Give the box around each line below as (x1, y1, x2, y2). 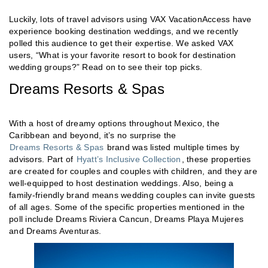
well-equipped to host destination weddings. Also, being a (9, 178, 234, 188)
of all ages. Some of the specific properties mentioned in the (9, 202, 245, 212)
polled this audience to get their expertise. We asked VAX (9, 38, 234, 48)
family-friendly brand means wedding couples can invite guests (9, 190, 255, 200)
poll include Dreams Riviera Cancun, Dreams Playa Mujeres (9, 214, 243, 224)
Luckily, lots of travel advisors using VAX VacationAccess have (9, 14, 252, 25)
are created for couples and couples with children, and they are (9, 166, 257, 176)
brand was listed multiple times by (104, 142, 239, 153)
